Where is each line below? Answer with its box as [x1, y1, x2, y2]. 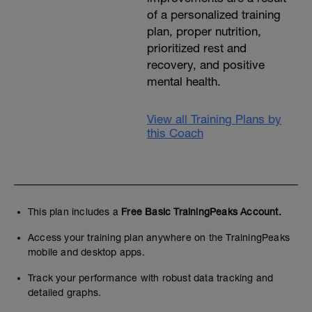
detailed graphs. [28, 287, 102, 298]
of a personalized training [146, 8, 281, 22]
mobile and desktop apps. [28, 247, 145, 258]
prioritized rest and [146, 41, 247, 55]
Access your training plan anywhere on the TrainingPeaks [28, 232, 290, 243]
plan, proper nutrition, [146, 24, 261, 38]
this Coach [146, 126, 203, 140]
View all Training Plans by [146, 112, 281, 126]
